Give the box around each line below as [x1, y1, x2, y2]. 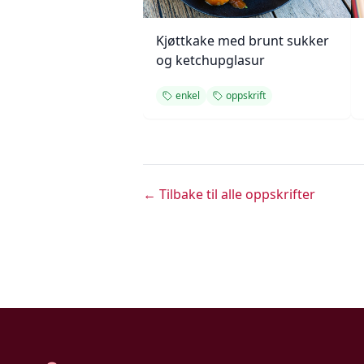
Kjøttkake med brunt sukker [156, 32, 329, 50]
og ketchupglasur [156, 51, 265, 69]
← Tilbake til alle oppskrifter [143, 185, 315, 203]
